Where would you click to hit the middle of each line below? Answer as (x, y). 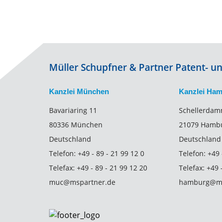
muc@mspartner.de (83, 182)
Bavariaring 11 (73, 110)
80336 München (76, 124)
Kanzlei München (79, 91)
